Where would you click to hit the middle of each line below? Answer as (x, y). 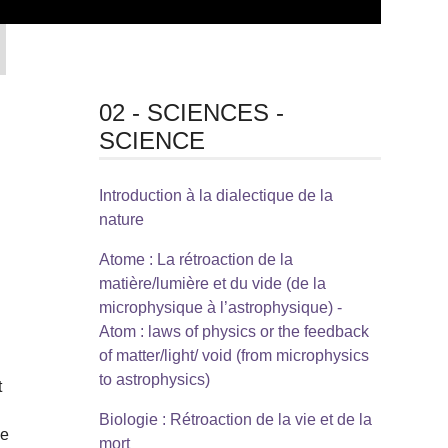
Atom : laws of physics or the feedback (233, 331)
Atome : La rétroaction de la (195, 259)
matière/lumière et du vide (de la (212, 283)
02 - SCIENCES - (191, 112)
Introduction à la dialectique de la (215, 195)
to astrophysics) (154, 379)
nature (121, 219)
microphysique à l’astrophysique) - (220, 307)
